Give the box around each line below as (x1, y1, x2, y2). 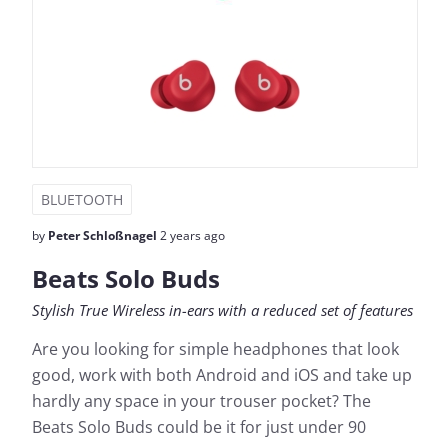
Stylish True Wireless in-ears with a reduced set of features (32, 300, 413, 320)
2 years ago (157, 227, 225, 244)
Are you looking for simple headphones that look (32, 338, 399, 360)
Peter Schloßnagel (48, 227, 157, 244)
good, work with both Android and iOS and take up (32, 364, 412, 386)
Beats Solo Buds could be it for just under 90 (32, 416, 366, 438)
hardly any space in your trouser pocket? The (32, 390, 371, 412)
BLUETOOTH (41, 190, 123, 209)
